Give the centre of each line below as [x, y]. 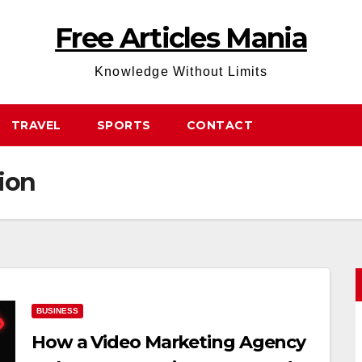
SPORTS [124, 125]
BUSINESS [57, 311]
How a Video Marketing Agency [169, 342]
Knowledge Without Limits [181, 72]
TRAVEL [36, 125]
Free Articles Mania [181, 38]
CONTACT [219, 125]
